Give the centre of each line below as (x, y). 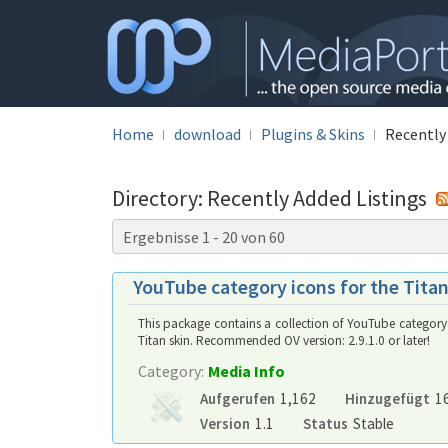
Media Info (246, 371)
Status (325, 423)
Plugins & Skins (313, 134)
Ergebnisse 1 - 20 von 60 (204, 237)
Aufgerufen (237, 398)
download (207, 134)
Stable (373, 423)
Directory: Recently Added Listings (271, 198)
